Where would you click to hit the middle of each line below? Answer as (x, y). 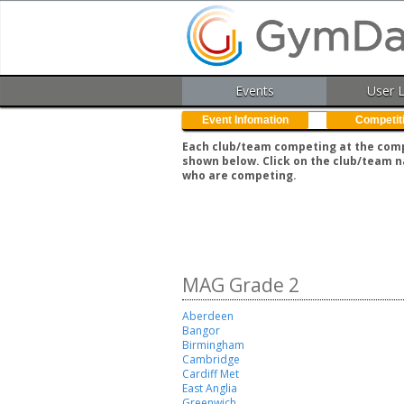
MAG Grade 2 (241, 285)
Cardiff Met (211, 374)
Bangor (201, 331)
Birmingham (213, 345)
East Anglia (210, 389)
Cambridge (211, 360)
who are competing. (239, 176)
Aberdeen (208, 317)
